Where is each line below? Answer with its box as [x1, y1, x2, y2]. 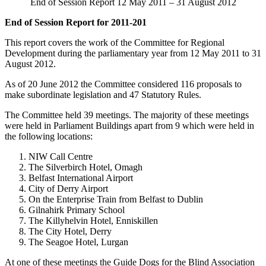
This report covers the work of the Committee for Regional [5, 37, 224, 47]
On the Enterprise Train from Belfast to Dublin [28, 194, 203, 204]
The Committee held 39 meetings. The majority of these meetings [5, 109, 249, 120]
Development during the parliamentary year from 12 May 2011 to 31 [5, 47, 261, 58]
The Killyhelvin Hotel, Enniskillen [28, 215, 158, 226]
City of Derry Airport [28, 183, 108, 194]
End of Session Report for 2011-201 [5, 17, 147, 27]
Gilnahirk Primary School [28, 204, 125, 215]
